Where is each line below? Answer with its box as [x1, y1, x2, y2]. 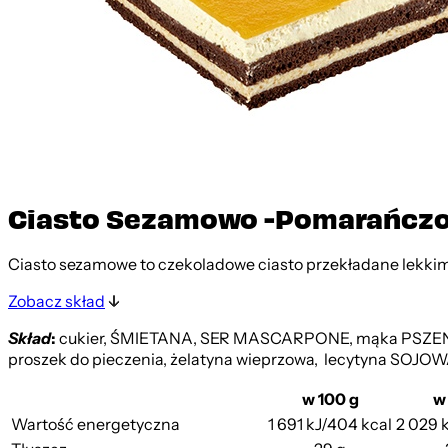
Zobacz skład [8, 291, 105, 312]
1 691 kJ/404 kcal [268, 414, 392, 435]
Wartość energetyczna [11, 414, 180, 435]
